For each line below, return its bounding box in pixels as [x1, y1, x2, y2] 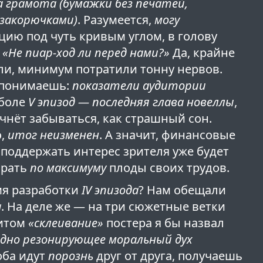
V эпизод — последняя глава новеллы [28, 94, 235, 110]
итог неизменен [8, 127, 100, 143]
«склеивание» [28, 215, 104, 231]
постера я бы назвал [103, 215, 225, 231]
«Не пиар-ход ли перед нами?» [2, 45, 170, 61]
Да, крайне [170, 45, 235, 61]
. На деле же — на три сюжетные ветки [1, 198, 226, 215]
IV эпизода [82, 182, 139, 198]
